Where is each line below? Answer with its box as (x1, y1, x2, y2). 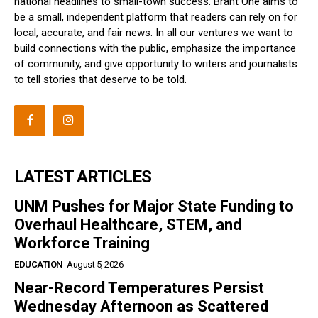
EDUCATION (14, 258, 63, 270)
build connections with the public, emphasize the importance (14, 41, 296, 55)
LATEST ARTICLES (14, 166, 151, 187)
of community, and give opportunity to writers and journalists (14, 57, 297, 70)
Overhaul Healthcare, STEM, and (14, 215, 241, 234)
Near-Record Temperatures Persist (14, 278, 264, 297)
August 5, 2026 (67, 258, 123, 270)
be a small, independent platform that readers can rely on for (14, 10, 297, 23)
